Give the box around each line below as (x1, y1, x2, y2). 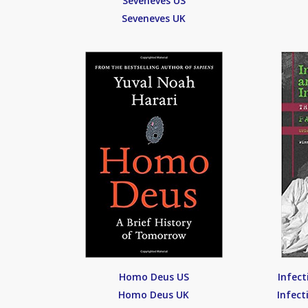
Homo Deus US (118, 270, 189, 283)
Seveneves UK (122, 12, 186, 25)
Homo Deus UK (118, 288, 190, 301)
